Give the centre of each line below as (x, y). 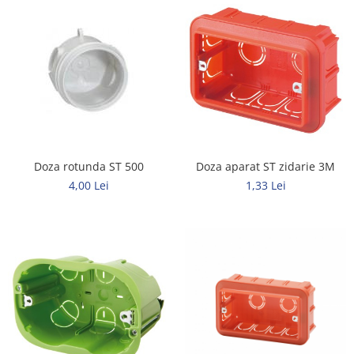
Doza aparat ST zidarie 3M (265, 166)
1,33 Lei (265, 185)
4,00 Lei (88, 185)
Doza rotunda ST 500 (88, 166)
